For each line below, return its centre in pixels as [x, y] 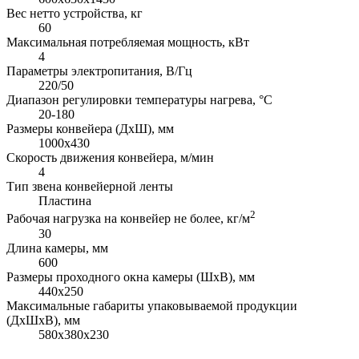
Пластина [65, 201]
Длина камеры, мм [57, 248]
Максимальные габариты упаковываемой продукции [152, 305]
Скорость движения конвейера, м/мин [110, 158]
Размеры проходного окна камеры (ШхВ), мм [131, 276]
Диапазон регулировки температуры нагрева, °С [139, 100]
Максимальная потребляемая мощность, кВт [128, 42]
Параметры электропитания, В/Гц [99, 71]
